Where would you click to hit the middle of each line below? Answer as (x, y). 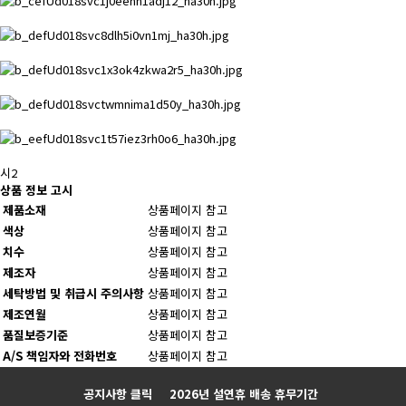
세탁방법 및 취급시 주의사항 (73, 293)
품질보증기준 (35, 334)
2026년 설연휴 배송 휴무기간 (244, 393)
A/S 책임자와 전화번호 (60, 355)
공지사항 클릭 (118, 393)
